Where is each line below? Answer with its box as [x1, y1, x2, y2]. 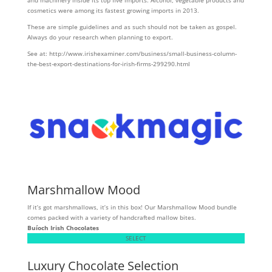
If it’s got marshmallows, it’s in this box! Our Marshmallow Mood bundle [27, 202, 237, 211]
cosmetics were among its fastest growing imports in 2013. [27, 6, 199, 15]
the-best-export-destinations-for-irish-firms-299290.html [27, 59, 190, 68]
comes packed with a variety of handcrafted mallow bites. [27, 212, 196, 222]
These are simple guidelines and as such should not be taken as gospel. [27, 22, 237, 31]
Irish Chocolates [50, 223, 99, 232]
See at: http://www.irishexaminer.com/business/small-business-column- [27, 49, 237, 58]
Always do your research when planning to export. [27, 33, 173, 41]
